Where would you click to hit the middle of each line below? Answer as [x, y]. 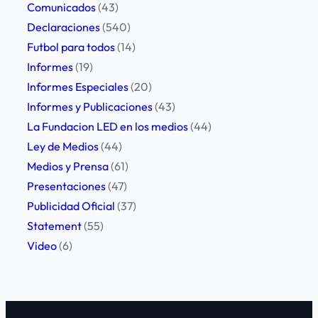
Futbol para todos [71, 47]
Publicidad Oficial [71, 206]
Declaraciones [64, 27]
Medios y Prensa [68, 166]
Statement [54, 226]
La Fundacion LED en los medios [108, 127]
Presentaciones [66, 186]
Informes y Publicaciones [90, 107]
